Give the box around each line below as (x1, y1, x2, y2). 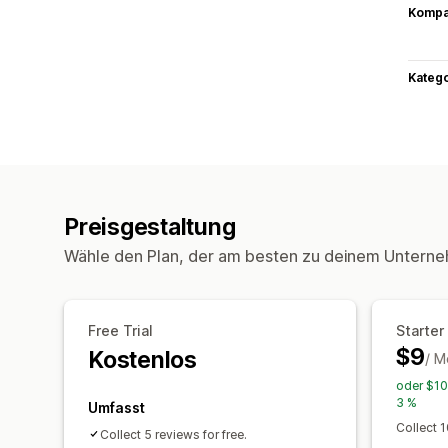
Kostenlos (88, 345, 197, 374)
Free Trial (88, 321, 153, 339)
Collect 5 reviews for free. (100, 426, 247, 442)
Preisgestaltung (64, 212, 236, 241)
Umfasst (88, 398, 145, 416)
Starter (396, 321, 444, 339)
